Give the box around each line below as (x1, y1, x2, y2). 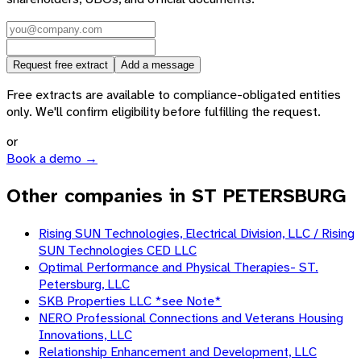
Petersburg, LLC (39, 275, 130, 293)
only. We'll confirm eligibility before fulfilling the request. (6, 103, 321, 121)
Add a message (121, 59, 194, 72)
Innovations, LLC (39, 326, 132, 343)
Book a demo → (6, 150, 98, 168)
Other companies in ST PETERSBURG (6, 182, 346, 209)
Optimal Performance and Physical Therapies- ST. (39, 258, 318, 276)
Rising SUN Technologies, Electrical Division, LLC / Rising (39, 224, 355, 242)
